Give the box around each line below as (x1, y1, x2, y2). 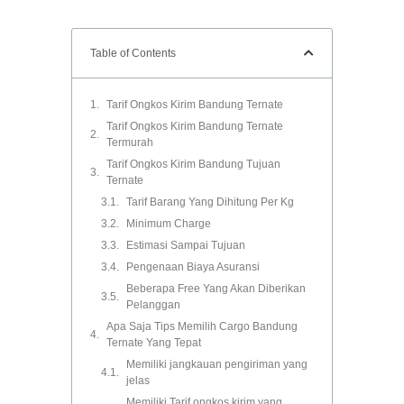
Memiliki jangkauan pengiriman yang (126, 358, 308, 372)
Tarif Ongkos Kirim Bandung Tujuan (106, 158, 280, 171)
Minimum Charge (126, 217, 211, 231)
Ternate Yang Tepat (106, 336, 201, 350)
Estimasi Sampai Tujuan (126, 239, 245, 252)
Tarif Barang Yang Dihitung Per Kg (126, 196, 294, 209)
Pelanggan (126, 298, 180, 312)
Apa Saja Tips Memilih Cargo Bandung (106, 320, 298, 334)
